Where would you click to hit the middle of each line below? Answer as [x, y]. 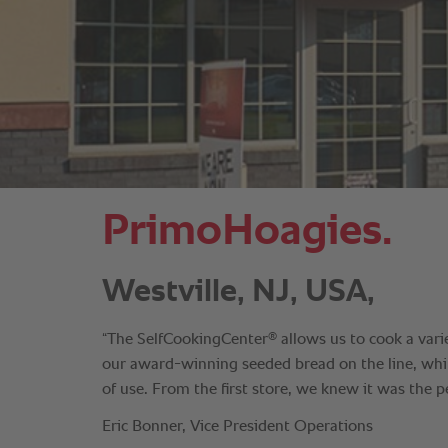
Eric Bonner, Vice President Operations [237, 427]
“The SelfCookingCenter [185, 340]
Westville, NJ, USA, [238, 292]
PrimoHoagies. [247, 232]
